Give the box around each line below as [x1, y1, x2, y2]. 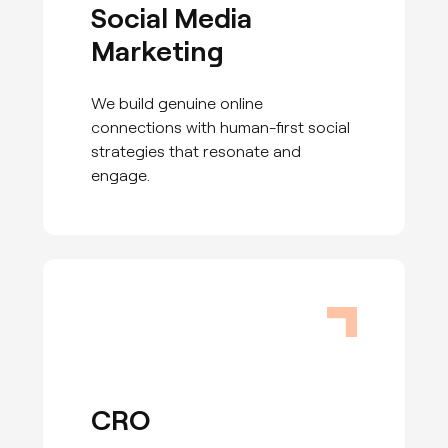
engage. [91, 164, 151, 184]
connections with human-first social [91, 116, 351, 136]
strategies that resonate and [91, 140, 302, 160]
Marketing [91, 32, 225, 67]
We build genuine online [91, 92, 264, 112]
